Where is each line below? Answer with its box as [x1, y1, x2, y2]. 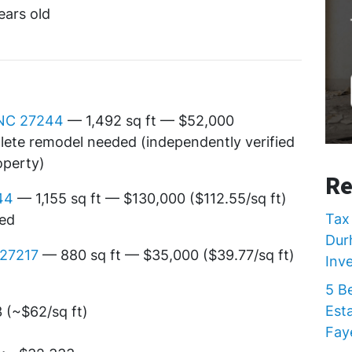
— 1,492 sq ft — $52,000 [64, 112, 234, 130]
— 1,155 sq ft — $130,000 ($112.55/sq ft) [13, 190, 287, 207]
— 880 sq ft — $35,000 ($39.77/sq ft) [38, 247, 295, 264]
